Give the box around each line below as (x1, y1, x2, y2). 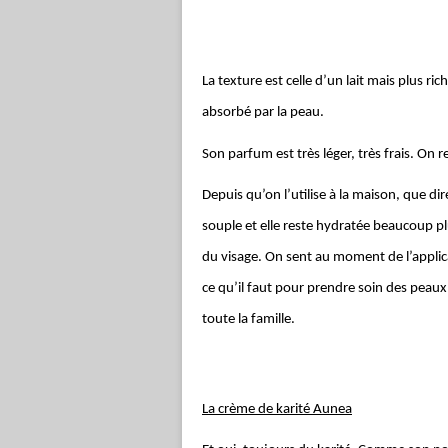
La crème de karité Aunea (202, 401, 352, 417)
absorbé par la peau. (202, 104, 324, 120)
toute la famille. (202, 312, 295, 328)
